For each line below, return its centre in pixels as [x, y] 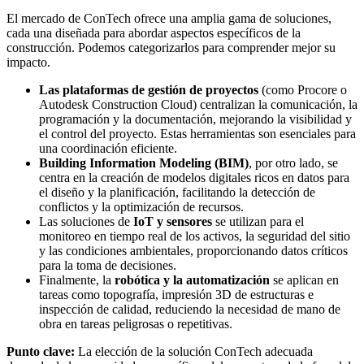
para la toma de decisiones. [108, 265]
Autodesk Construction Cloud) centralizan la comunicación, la [198, 104]
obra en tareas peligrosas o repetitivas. [136, 323]
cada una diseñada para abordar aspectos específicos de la [154, 32]
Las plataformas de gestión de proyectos [149, 89]
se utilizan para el [258, 221]
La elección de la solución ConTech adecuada [194, 351]
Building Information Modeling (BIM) [144, 162]
